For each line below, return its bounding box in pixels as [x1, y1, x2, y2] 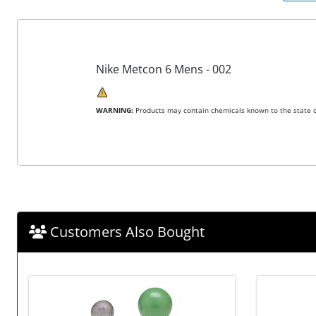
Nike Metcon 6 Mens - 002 [96, 61, 231, 77]
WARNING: [96, 104, 133, 115]
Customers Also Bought [47, 221, 205, 241]
